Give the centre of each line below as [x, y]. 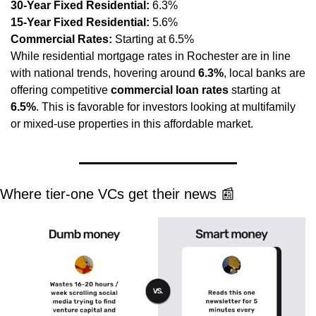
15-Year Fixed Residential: [80, 23]
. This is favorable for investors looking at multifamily [166, 107]
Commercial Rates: [61, 39]
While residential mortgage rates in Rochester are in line [151, 56]
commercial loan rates [170, 90]
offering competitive [61, 90]
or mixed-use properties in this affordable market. [132, 124]
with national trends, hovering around [104, 73]
